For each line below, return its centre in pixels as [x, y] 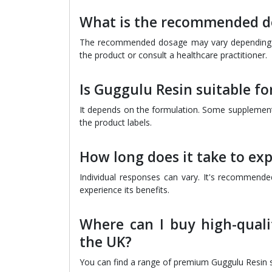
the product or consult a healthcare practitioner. [173, 55]
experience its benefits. [124, 190]
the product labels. [116, 122]
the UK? [106, 242]
